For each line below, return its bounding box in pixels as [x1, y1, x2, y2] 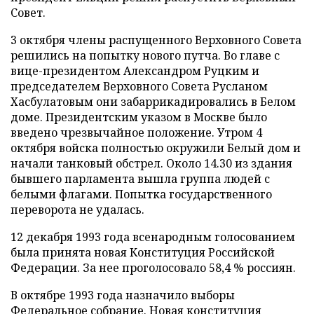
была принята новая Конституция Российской [11, 245, 275, 260]
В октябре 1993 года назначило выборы [11, 287, 235, 303]
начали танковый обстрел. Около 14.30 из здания [11, 156, 292, 171]
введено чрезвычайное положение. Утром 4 [11, 125, 262, 140]
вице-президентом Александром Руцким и [11, 63, 259, 78]
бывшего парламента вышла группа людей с [11, 171, 270, 186]
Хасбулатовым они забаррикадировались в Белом [11, 94, 296, 109]
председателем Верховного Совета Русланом [11, 78, 268, 94]
